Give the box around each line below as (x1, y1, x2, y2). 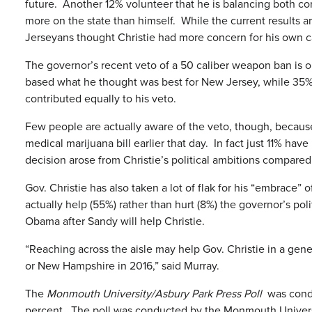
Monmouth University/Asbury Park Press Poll (47, 286, 262, 302)
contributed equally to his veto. (25, 91, 176, 107)
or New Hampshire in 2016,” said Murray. (25, 258, 219, 274)
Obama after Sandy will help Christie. (25, 213, 205, 229)
